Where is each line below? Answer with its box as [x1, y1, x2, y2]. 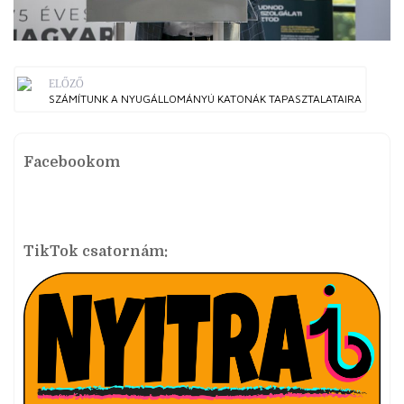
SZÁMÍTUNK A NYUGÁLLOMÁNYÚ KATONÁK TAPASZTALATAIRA [49, 91, 362, 106]
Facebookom [23, 153, 120, 170]
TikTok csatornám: [23, 243, 168, 260]
